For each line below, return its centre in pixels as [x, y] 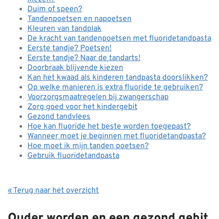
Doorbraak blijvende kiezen [75, 68]
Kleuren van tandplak [65, 29]
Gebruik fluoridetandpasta [73, 156]
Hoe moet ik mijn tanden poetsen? [88, 146]
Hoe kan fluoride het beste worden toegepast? [109, 127]
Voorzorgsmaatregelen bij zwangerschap [98, 97]
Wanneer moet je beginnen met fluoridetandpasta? [117, 136]
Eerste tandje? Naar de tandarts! [84, 58]
